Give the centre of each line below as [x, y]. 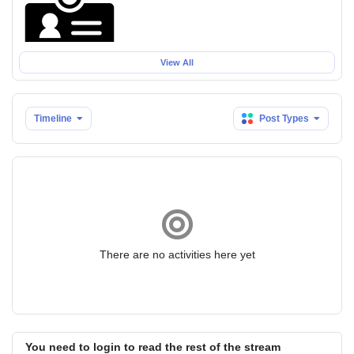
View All [177, 62]
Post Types [284, 119]
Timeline [53, 119]
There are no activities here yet [177, 254]
